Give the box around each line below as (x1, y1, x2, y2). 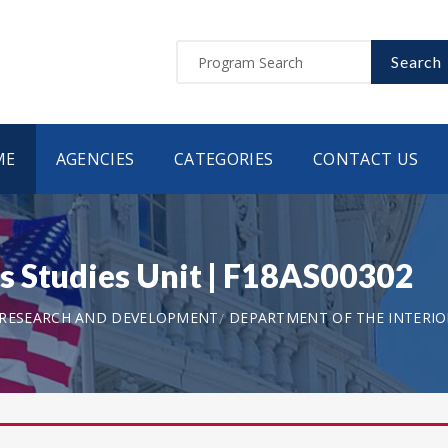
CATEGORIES (174, 148, 274, 170)
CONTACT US (313, 148, 419, 170)
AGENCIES (55, 148, 135, 170)
